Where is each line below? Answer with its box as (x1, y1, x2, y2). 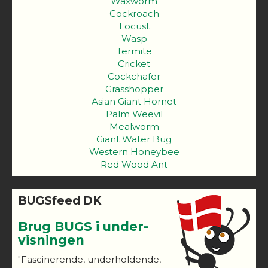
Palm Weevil (105, 108, 163, 120)
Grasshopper (105, 83, 163, 95)
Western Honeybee (89, 145, 179, 157)
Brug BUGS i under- (18, 218, 148, 234)
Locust (118, 20, 150, 32)
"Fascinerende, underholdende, (18, 254, 161, 266)
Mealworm (109, 120, 159, 132)
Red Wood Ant (100, 158, 167, 170)
